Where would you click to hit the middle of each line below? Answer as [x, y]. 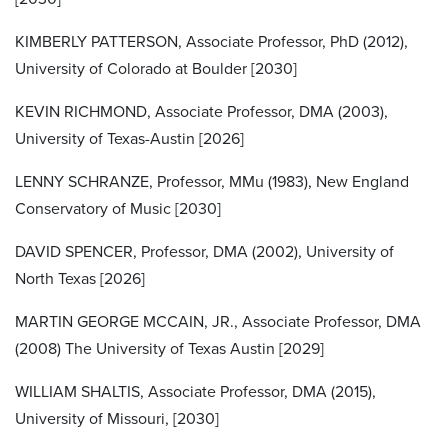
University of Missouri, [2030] [117, 418]
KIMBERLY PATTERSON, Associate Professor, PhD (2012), [211, 41]
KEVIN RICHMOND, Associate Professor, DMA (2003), [201, 111]
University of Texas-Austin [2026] [129, 138]
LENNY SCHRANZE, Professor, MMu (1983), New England [212, 181]
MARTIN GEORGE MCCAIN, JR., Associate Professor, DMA [218, 321]
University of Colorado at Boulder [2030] [156, 68]
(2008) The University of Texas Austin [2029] [169, 348]
